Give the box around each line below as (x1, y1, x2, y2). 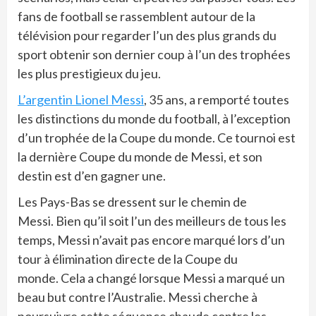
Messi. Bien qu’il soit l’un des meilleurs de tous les (18, 213, 286, 229)
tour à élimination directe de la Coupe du (18, 251, 238, 267)
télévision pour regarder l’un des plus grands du (18, 28, 276, 43)
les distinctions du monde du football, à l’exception (18, 111, 291, 126)
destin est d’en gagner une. (18, 168, 166, 183)
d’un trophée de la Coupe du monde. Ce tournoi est (18, 130, 296, 145)
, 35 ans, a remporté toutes (144, 92, 289, 107)
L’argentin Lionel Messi (18, 92, 144, 107)
